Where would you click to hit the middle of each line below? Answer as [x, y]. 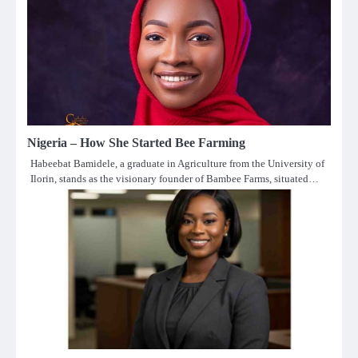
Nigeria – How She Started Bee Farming [136, 142]
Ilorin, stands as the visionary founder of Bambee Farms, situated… [175, 178]
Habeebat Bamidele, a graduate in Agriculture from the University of [177, 163]
